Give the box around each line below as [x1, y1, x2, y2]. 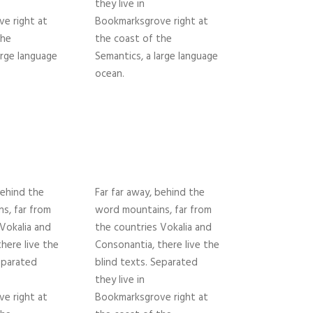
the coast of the [95, 31, 172, 48]
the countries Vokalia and [95, 219, 212, 237]
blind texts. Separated [95, 254, 198, 272]
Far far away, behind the [95, 184, 205, 202]
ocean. [95, 66, 124, 83]
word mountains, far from [95, 202, 212, 219]
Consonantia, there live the [95, 237, 219, 254]
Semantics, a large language [95, 48, 218, 66]
